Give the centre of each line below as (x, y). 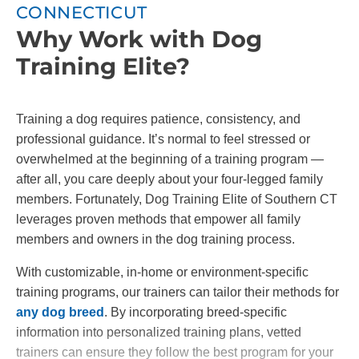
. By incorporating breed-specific (196, 313)
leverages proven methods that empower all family (158, 220)
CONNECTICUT (82, 13)
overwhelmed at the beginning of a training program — (170, 159)
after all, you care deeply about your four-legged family (169, 179)
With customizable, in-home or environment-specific (162, 272)
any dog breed (60, 313)
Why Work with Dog (139, 39)
